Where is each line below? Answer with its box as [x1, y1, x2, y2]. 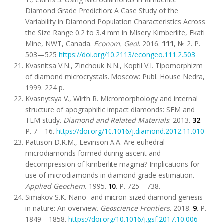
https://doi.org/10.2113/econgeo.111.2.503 [59, 50, 195, 59]
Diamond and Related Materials [63, 115, 169, 125]
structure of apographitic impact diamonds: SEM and [25, 105, 195, 114]
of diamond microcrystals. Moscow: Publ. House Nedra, [25, 72, 205, 81]
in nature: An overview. [25, 203, 100, 213]
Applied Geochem [25, 181, 85, 191]
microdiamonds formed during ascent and [25, 148, 161, 158]
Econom [94, 39, 120, 48]
